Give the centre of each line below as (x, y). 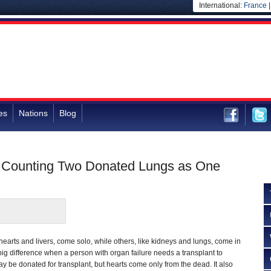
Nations (33, 113)
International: (221, 5)
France (255, 5)
